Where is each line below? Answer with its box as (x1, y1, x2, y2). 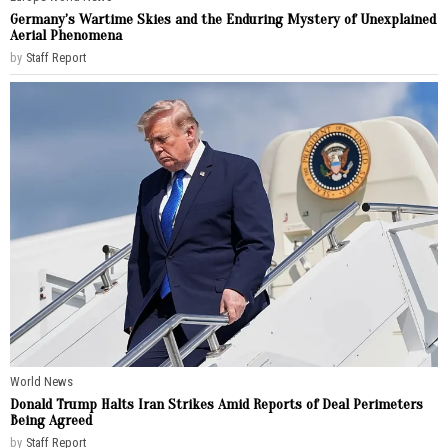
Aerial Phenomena (10, 25, 122, 44)
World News (10, 373, 73, 389)
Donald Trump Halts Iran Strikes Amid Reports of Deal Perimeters (10, 394, 423, 413)
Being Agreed (10, 410, 92, 429)
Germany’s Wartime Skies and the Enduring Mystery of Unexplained (10, 9, 436, 28)
